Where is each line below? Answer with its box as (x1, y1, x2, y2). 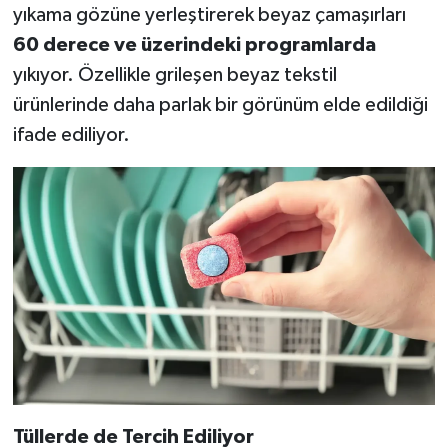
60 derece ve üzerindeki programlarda (12, 34, 376, 55)
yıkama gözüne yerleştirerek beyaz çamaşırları (12, 4, 406, 25)
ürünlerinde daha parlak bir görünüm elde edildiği (12, 94, 428, 115)
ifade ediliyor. (12, 124, 130, 145)
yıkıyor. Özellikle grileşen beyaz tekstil (12, 64, 337, 85)
